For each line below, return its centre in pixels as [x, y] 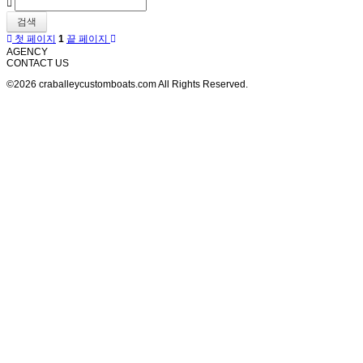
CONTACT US [38, 64]
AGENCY [27, 52]
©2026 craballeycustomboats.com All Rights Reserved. [127, 85]
